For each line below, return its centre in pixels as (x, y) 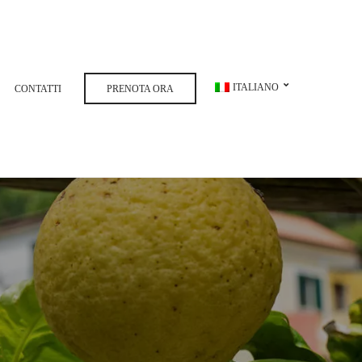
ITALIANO (256, 87)
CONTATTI (38, 89)
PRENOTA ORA (141, 89)
